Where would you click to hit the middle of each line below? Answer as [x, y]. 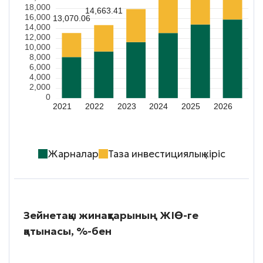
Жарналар [78, 154]
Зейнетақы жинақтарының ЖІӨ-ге [111, 215]
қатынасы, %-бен [68, 231]
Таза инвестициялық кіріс [169, 154]
